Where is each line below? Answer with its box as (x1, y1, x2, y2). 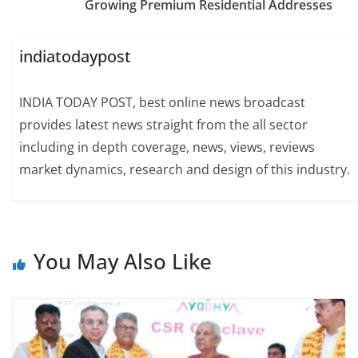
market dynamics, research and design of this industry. (19, 161, 351, 179)
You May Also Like (34, 246, 212, 276)
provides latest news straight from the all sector (19, 116, 308, 134)
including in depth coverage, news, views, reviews (19, 138, 316, 157)
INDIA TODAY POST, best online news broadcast (19, 93, 306, 112)
